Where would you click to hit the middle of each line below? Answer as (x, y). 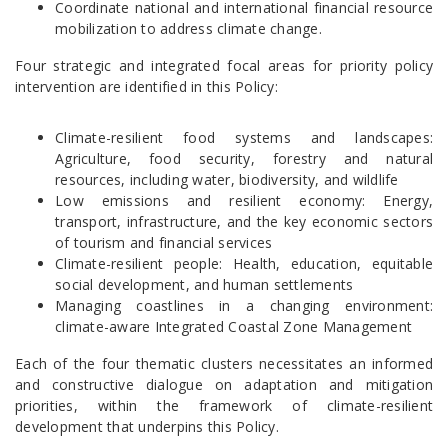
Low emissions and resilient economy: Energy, (244, 200)
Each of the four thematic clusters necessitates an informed (224, 363)
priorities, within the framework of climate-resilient (224, 405)
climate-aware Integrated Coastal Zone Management (233, 326)
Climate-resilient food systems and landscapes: (244, 137)
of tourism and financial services (164, 242)
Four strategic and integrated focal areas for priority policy (224, 65)
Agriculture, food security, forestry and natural (244, 158)
